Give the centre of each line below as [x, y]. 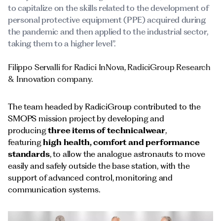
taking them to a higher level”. [62, 43]
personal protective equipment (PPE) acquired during [107, 20]
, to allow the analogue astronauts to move [127, 154]
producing [28, 130]
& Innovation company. [50, 79]
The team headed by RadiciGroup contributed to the [105, 107]
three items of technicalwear [107, 130]
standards [29, 154]
